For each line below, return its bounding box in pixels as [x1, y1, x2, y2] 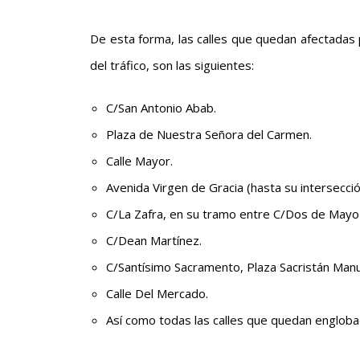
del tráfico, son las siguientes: [90, 56, 254, 73]
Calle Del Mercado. [106, 284, 208, 301]
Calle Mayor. [106, 152, 173, 169]
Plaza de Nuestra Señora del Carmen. [106, 125, 312, 142]
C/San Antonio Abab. [106, 99, 216, 116]
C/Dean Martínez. [106, 231, 202, 248]
